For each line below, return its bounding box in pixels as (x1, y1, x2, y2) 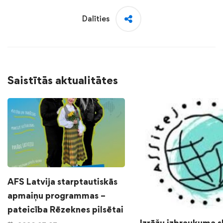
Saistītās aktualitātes (7, 73, 118, 87)
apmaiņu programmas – (7, 190, 106, 201)
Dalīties (82, 13, 110, 23)
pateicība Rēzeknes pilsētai (7, 204, 123, 215)
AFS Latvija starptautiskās (7, 176, 117, 187)
